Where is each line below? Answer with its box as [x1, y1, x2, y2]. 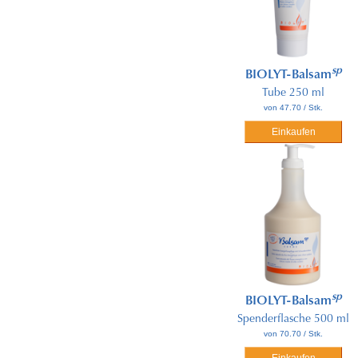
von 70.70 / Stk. [264, 328, 323, 338]
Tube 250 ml [262, 87, 324, 99]
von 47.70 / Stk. [264, 102, 323, 112]
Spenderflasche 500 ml [237, 313, 349, 325]
